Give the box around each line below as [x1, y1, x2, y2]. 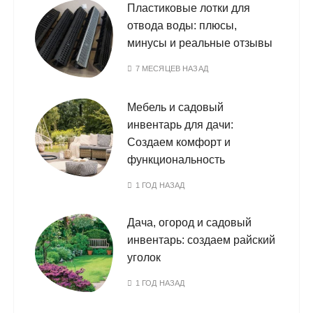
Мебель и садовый [127, 101, 224, 113]
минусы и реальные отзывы [127, 37, 273, 49]
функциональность [127, 154, 226, 166]
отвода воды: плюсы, [127, 20, 238, 31]
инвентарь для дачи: [127, 119, 234, 131]
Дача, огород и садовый [127, 217, 252, 228]
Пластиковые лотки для [127, 2, 251, 14]
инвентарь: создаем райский [127, 234, 276, 246]
